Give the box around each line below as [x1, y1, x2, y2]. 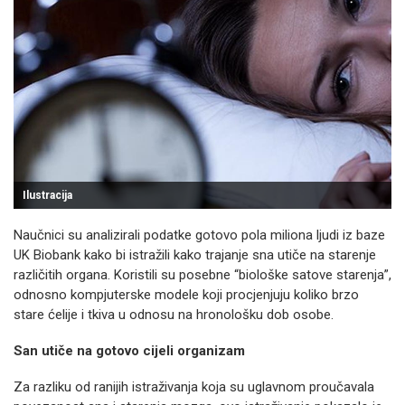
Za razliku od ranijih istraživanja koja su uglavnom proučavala [14, 379, 374, 395]
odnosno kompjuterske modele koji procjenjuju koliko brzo [14, 287, 359, 303]
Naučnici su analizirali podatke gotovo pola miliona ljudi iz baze [14, 227, 385, 243]
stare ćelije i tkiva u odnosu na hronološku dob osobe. [14, 306, 334, 323]
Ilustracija [23, 189, 72, 202]
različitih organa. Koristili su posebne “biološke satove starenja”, [14, 267, 391, 283]
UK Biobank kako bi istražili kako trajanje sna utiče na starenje [14, 247, 376, 263]
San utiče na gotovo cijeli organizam [14, 343, 245, 359]
